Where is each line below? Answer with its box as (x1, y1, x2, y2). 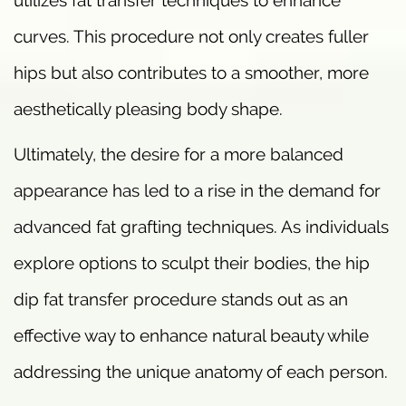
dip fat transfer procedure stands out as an (14, 289, 348, 310)
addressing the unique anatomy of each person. (14, 362, 388, 382)
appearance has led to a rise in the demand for (14, 180, 381, 201)
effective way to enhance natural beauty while (14, 325, 369, 346)
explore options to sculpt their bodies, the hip (14, 253, 370, 274)
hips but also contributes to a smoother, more (14, 63, 369, 83)
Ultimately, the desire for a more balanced (14, 144, 343, 165)
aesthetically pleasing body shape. (14, 99, 283, 120)
